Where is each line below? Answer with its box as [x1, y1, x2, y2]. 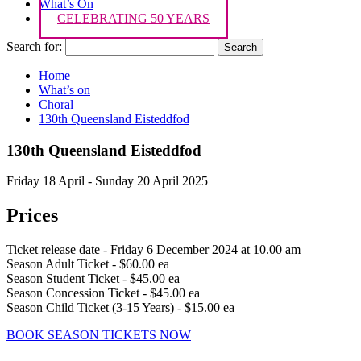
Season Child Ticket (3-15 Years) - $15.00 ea [6, 301, 234, 315]
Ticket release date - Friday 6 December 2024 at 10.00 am [6, 243, 301, 257]
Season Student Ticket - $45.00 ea [6, 272, 180, 286]
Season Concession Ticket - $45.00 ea [6, 286, 200, 301]
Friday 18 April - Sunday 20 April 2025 [6, 174, 208, 189]
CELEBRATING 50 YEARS [57, 11, 210, 25]
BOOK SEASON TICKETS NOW [6, 328, 191, 342]
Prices [6, 205, 58, 226]
